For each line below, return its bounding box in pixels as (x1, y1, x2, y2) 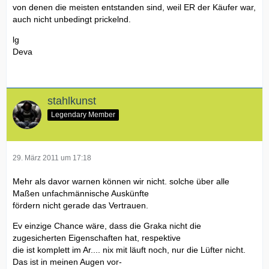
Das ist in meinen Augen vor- (13, 256, 122, 267)
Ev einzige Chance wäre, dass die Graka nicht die (13, 220, 201, 231)
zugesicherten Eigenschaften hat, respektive (13, 232, 181, 243)
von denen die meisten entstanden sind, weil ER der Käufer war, (13, 2, 256, 13)
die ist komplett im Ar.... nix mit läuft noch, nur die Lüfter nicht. (13, 244, 246, 255)
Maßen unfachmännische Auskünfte (13, 188, 149, 198)
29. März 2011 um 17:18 (13, 153, 91, 162)
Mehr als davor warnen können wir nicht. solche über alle (13, 176, 229, 186)
